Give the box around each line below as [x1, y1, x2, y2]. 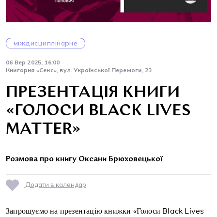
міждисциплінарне [14, 38, 78, 47]
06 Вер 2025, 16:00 [6, 58, 60, 66]
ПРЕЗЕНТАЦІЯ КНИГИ [6, 85, 180, 101]
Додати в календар [24, 180, 86, 188]
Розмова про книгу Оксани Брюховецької [6, 155, 163, 163]
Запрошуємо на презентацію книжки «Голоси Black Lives [6, 205, 204, 216]
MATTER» [6, 122, 81, 138]
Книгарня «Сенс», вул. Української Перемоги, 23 [6, 66, 152, 74]
